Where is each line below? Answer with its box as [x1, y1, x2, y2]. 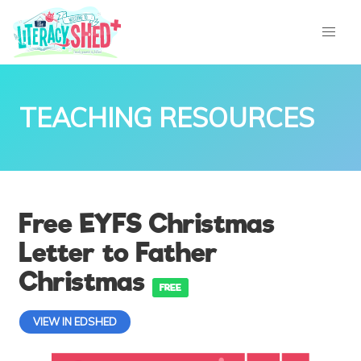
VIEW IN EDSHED [33, 314, 117, 328]
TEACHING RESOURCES [19, 102, 314, 134]
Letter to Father [19, 237, 218, 269]
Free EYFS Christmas [19, 208, 275, 240]
